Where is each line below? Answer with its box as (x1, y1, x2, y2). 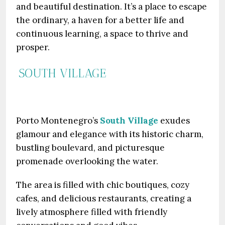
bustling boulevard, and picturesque (16, 142, 165, 153)
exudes (158, 115, 190, 126)
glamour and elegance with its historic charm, (16, 129, 203, 140)
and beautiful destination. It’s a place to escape (16, 1, 207, 12)
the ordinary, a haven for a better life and (16, 15, 184, 26)
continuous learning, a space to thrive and (16, 28, 188, 39)
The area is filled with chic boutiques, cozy (16, 179, 189, 190)
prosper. (16, 42, 50, 53)
